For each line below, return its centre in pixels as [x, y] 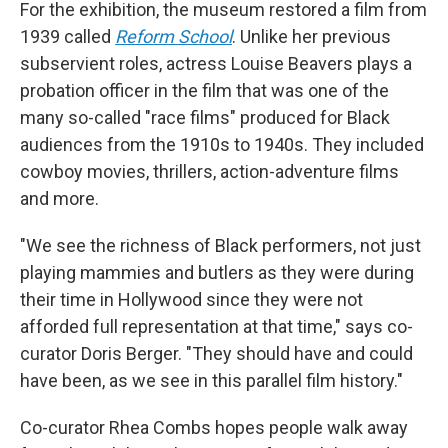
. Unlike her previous [311, 36]
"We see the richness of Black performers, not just [220, 245]
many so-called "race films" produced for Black [205, 117]
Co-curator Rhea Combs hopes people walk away [214, 427]
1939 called [67, 36]
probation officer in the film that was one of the [204, 90]
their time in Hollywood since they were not [191, 299]
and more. [59, 198]
